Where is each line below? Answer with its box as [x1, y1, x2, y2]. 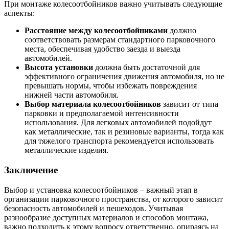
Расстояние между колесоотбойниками [25, 26, 168, 35]
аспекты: [4, 9, 35, 18]
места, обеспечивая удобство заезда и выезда [25, 44, 180, 54]
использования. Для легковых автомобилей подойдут [25, 118, 212, 127]
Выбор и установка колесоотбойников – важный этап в [4, 185, 198, 194]
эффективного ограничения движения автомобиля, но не [25, 72, 224, 81]
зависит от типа [161, 100, 218, 109]
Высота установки [25, 63, 93, 72]
